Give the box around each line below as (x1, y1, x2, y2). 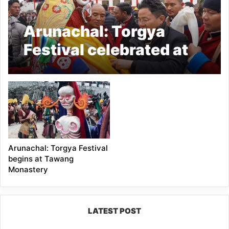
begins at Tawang (8, 154, 74, 164)
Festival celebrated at (24, 40, 189, 59)
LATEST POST (88, 206, 141, 216)
